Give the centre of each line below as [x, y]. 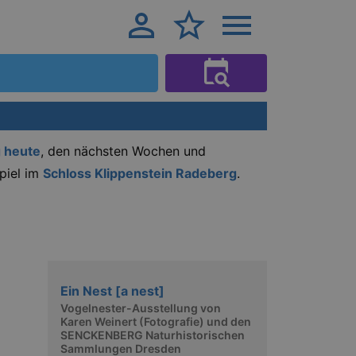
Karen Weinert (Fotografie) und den [156, 321]
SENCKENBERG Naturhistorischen [153, 335]
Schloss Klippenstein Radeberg [140, 173]
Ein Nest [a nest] [112, 290]
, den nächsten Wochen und [123, 151]
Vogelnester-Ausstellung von [141, 308]
